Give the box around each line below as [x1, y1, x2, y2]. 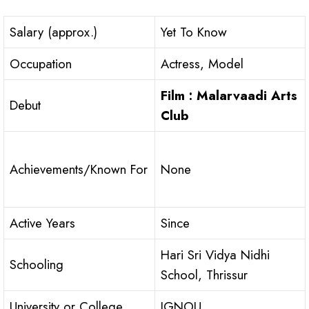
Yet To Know [161, 22, 227, 41]
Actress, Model [161, 54, 243, 73]
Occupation [10, 54, 72, 73]
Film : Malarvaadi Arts [161, 86, 297, 105]
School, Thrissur [161, 265, 248, 284]
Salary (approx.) [10, 22, 97, 41]
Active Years [10, 213, 75, 232]
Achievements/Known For [10, 159, 148, 179]
